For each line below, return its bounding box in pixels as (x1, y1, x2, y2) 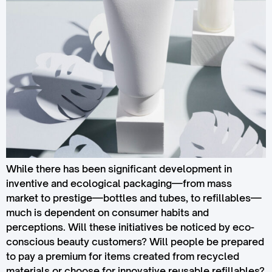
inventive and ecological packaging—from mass (6, 177, 232, 190)
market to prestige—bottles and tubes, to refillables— (6, 192, 262, 205)
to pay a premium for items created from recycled (6, 250, 239, 263)
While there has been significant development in (6, 163, 232, 175)
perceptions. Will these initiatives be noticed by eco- (6, 221, 254, 234)
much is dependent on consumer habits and (6, 206, 209, 219)
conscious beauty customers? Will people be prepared (6, 236, 264, 248)
